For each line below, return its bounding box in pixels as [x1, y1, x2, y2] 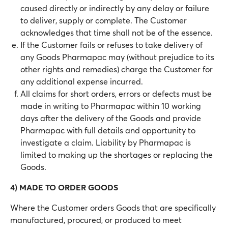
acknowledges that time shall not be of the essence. [20, 27, 213, 38]
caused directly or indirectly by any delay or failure [20, 3, 209, 13]
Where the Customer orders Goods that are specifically [10, 202, 216, 213]
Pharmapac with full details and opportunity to [20, 125, 195, 135]
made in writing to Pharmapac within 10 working [20, 100, 201, 111]
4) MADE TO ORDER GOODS [10, 182, 118, 192]
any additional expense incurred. [20, 76, 143, 87]
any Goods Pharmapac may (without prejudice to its [20, 51, 214, 62]
